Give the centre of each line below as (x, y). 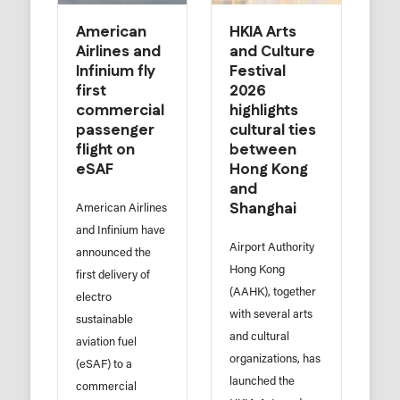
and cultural (260, 337)
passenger (114, 131)
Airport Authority (272, 248)
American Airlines (121, 209)
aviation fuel (106, 343)
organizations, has (275, 360)
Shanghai (263, 209)
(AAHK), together (273, 293)
